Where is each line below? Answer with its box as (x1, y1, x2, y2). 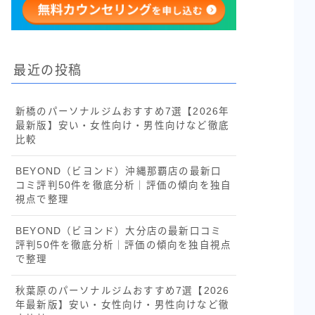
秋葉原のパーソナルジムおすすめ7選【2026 (15, 285, 230, 296)
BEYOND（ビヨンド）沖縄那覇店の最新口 (15, 165, 222, 176)
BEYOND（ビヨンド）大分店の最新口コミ (15, 225, 222, 236)
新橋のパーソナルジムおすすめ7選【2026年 (15, 105, 230, 117)
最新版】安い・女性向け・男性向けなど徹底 (15, 120, 229, 131)
